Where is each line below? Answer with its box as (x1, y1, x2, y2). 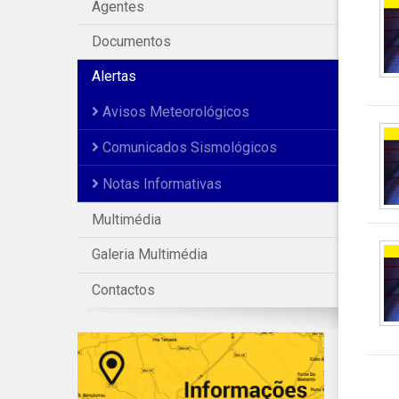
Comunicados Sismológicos (99, 139, 277, 157)
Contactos (92, 281, 155, 298)
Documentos (92, 33, 171, 51)
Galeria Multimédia (92, 246, 208, 264)
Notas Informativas (99, 175, 222, 192)
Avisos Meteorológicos (99, 102, 249, 120)
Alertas (92, 68, 136, 85)
